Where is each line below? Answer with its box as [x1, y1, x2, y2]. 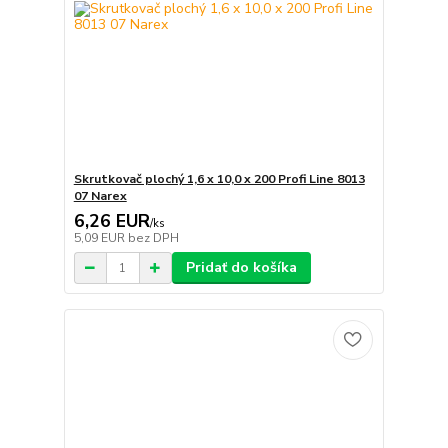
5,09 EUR [73, 230, 128, 247]
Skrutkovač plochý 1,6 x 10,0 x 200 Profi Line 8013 [73, 171, 365, 188]
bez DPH [127, 230, 179, 247]
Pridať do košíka [185, 258, 297, 278]
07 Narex [73, 188, 127, 205]
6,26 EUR [73, 209, 150, 234]
